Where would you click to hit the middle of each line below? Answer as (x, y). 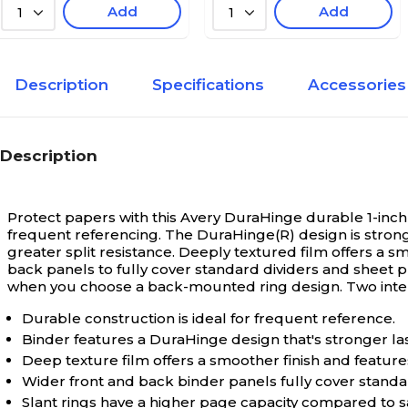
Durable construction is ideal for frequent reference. (209, 318)
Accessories (357, 85)
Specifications (208, 85)
